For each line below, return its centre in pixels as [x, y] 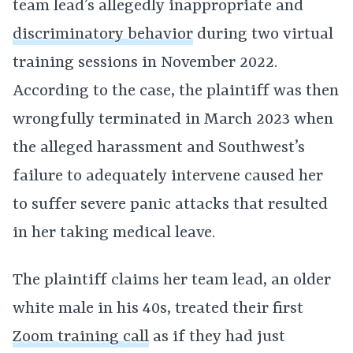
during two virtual [263, 35]
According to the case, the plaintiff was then [176, 91]
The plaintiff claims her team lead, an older [172, 281]
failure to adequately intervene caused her [168, 176]
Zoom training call [81, 337]
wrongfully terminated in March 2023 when [173, 120]
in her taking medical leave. [114, 233]
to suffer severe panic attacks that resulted [170, 205]
